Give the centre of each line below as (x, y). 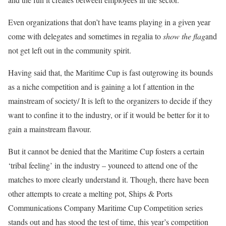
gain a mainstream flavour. (50, 129)
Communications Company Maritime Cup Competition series (105, 208)
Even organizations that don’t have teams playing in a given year (109, 22)
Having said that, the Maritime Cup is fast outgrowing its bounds (110, 72)
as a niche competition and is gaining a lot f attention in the (101, 87)
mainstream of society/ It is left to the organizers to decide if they (110, 101)
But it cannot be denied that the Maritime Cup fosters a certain (106, 151)
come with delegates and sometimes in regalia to (86, 36)
